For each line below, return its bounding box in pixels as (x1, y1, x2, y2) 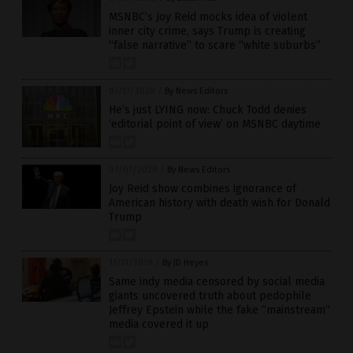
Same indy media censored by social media (109, 275, 325, 288)
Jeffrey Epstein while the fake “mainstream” (109, 303, 330, 317)
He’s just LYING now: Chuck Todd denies (109, 103, 307, 117)
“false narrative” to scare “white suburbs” (109, 39, 321, 52)
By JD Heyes (162, 258, 208, 268)
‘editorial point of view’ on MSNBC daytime (109, 117, 321, 131)
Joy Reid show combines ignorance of (109, 182, 296, 195)
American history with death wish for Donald (109, 196, 330, 210)
